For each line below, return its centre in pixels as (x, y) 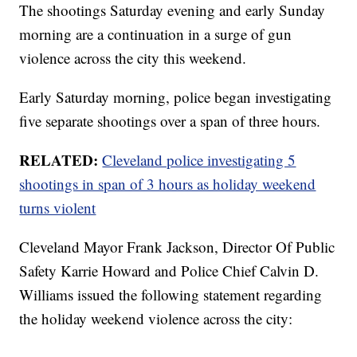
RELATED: (61, 160)
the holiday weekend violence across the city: (156, 319)
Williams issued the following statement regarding (171, 295)
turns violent (58, 208)
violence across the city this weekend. (133, 58)
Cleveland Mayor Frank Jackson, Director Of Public (177, 247)
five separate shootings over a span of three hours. (170, 121)
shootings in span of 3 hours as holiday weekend (168, 184)
